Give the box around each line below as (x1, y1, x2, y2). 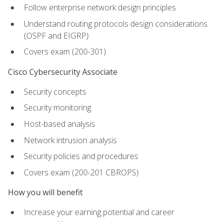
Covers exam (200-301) (24, 46, 106, 57)
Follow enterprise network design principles (24, 2, 176, 13)
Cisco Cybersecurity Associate (8, 66, 117, 77)
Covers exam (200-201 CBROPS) (24, 166, 139, 178)
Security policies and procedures (24, 151, 138, 162)
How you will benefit (8, 186, 83, 198)
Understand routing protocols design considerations (24, 18, 208, 29)
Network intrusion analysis (24, 134, 117, 146)
